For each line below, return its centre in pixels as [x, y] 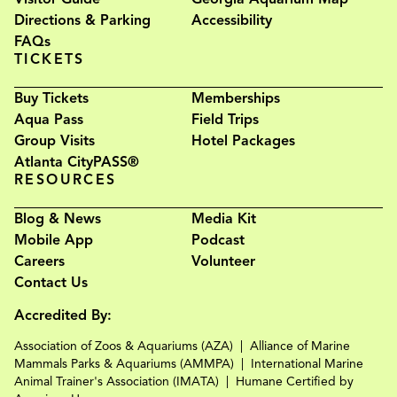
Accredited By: [63, 315]
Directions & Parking [82, 20]
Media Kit [224, 218]
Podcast [218, 240]
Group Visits [54, 140]
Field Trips [225, 119]
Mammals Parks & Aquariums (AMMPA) [124, 363]
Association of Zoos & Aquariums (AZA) [124, 346]
